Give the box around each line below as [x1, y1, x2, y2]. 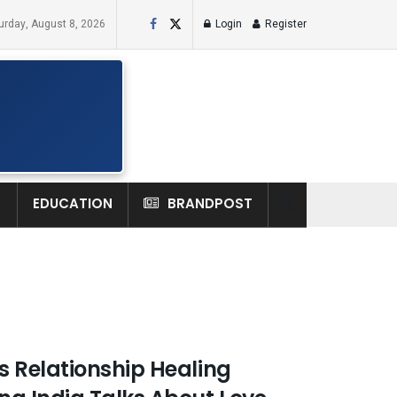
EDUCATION [32, 194, 113, 213]
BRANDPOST [167, 194, 253, 213]
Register [262, 16, 307, 32]
